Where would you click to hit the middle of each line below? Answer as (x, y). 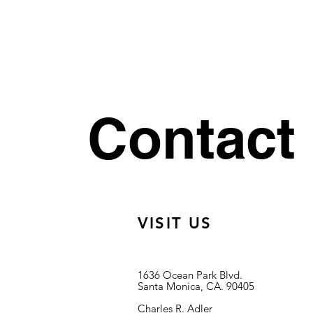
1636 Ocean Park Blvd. (190, 275)
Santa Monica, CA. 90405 (196, 286)
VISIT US (175, 223)
